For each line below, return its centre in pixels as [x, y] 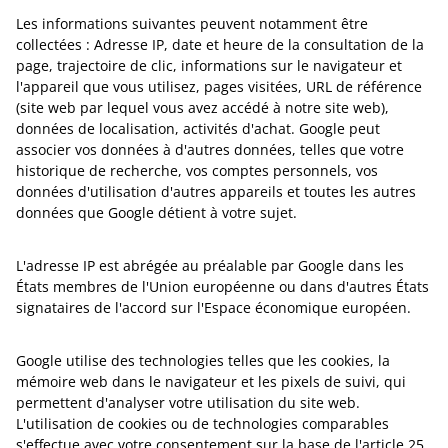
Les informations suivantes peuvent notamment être [192, 23]
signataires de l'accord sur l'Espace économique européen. [213, 307]
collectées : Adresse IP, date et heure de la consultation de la [220, 44]
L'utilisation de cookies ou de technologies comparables [202, 423]
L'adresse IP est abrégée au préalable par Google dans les [210, 265]
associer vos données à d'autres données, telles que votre [210, 149]
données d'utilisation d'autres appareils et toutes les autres [216, 191]
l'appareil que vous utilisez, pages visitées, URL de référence [219, 86]
